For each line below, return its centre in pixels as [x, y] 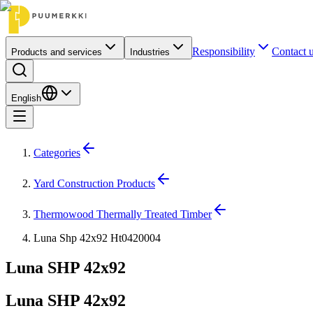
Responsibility [224, 51]
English [26, 98]
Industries [150, 52]
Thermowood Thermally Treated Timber [123, 214]
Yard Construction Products [94, 183]
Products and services [57, 52]
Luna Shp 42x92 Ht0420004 [97, 238]
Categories [57, 153]
